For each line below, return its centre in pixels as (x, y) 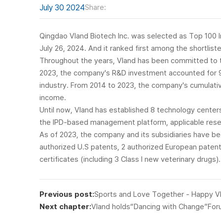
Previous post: (67, 194)
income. (53, 97)
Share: (95, 7)
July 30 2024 (62, 7)
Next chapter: (65, 206)
